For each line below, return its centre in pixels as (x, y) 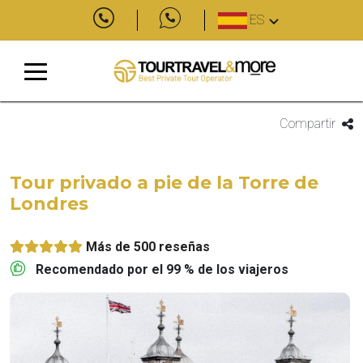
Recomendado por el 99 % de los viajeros (162, 269)
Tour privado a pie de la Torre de (164, 183)
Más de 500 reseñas (148, 247)
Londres (49, 204)
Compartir (307, 124)
